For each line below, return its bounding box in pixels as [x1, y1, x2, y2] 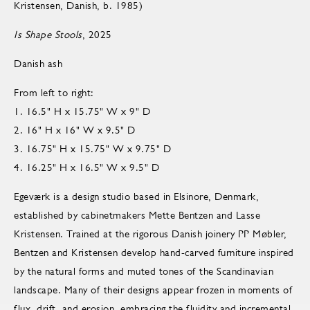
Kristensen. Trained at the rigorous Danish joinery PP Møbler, [14, 228, 287, 240]
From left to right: [14, 86, 94, 99]
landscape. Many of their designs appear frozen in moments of [14, 284, 293, 296]
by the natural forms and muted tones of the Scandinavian [14, 265, 273, 277]
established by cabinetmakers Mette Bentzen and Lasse [14, 209, 260, 221]
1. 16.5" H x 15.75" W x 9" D [14, 105, 150, 118]
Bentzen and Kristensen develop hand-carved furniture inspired [14, 246, 294, 259]
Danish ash [14, 57, 62, 70]
